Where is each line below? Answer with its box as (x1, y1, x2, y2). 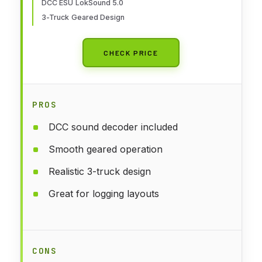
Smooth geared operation (49, 143, 163, 155)
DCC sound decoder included (49, 120, 178, 133)
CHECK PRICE (104, 48, 158, 57)
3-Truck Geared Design (42, 12, 125, 22)
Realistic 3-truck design (49, 165, 151, 177)
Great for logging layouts (49, 187, 159, 199)
